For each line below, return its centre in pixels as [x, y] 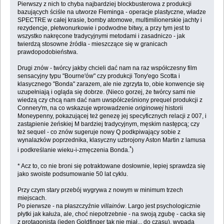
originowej [149, 108]
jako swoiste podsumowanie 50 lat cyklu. [72, 174]
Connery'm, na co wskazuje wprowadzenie [76, 108]
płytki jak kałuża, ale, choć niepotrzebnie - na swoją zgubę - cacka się [111, 214]
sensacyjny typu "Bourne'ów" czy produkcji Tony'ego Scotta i [98, 76]
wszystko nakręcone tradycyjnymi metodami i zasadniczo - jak [101, 36]
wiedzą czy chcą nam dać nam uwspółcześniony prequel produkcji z [110, 100]
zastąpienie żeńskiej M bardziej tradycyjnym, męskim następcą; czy [108, 124]
